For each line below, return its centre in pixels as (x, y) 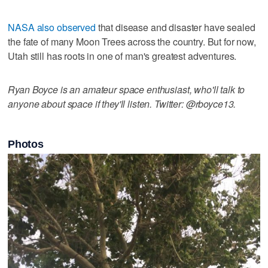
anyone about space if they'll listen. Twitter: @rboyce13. (122, 103)
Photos (26, 144)
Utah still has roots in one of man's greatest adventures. (122, 56)
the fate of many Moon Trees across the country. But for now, (132, 41)
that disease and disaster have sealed (175, 27)
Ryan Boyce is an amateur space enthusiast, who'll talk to (127, 89)
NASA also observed (52, 27)
